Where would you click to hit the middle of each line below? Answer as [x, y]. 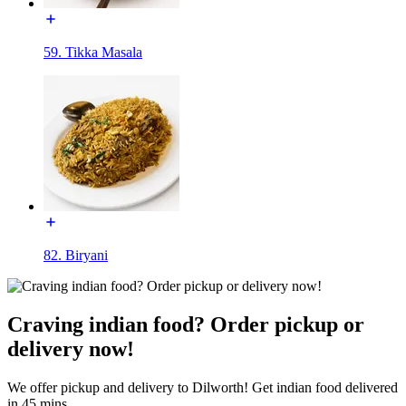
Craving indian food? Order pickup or [186, 324]
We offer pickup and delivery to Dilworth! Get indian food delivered [203, 387]
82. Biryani [76, 255]
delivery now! [71, 348]
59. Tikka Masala [93, 52]
